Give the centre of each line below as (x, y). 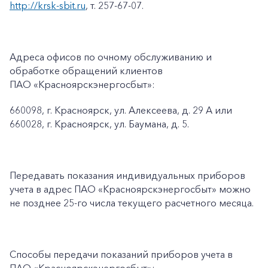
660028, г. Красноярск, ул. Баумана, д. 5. (99, 124)
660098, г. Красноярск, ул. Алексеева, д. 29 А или (121, 110)
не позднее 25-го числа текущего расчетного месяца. (132, 203)
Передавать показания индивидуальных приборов (127, 175)
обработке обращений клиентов (86, 71)
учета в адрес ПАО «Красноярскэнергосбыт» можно (130, 189)
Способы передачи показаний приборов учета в (121, 254)
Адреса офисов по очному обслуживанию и (111, 57)
